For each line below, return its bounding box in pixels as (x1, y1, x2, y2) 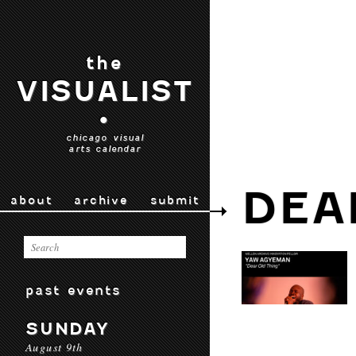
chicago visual (65, 132, 145, 143)
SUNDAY (25, 319, 110, 339)
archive (74, 193, 128, 207)
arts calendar (68, 143, 141, 154)
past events (25, 282, 122, 298)
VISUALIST (15, 75, 195, 108)
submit (149, 193, 199, 207)
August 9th (25, 339, 83, 354)
